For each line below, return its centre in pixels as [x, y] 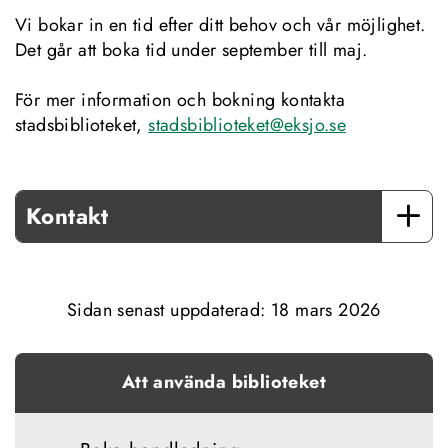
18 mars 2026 [326, 310]
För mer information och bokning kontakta [180, 100]
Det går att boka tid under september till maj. [191, 50]
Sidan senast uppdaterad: [169, 310]
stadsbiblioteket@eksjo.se [247, 125]
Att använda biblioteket [224, 382]
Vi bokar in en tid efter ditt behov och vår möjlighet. [220, 25]
